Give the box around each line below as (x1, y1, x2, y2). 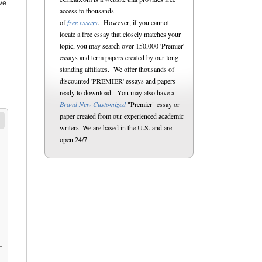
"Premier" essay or (126, 99, 180, 109)
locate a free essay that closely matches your (60, 29, 181, 39)
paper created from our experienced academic (60, 111, 184, 120)
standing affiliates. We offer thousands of (60, 64, 174, 74)
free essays (67, 18, 98, 27)
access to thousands (60, 6, 114, 15)
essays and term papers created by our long (60, 53, 178, 62)
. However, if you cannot (98, 18, 169, 27)
